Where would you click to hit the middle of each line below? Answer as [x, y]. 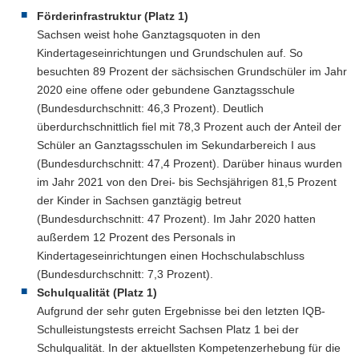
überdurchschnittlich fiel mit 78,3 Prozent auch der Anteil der [189, 126]
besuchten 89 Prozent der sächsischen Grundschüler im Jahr [192, 71]
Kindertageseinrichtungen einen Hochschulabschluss [171, 255]
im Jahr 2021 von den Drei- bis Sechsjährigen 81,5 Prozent [187, 182]
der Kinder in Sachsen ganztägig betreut [139, 200]
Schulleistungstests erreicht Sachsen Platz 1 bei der [168, 329]
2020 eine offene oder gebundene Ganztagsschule [166, 89]
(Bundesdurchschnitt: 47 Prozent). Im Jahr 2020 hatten [176, 218]
